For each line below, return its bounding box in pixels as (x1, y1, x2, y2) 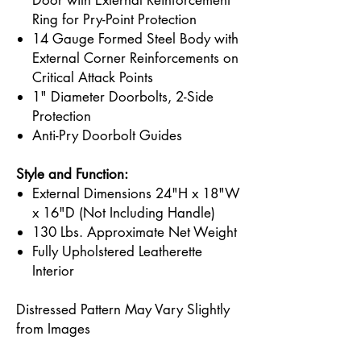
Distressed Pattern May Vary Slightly (16, 301, 230, 318)
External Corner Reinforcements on (32, 49, 239, 67)
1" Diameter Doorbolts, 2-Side (32, 88, 214, 106)
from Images (16, 320, 90, 338)
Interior (32, 262, 74, 280)
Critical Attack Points (32, 68, 153, 86)
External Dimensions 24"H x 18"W (32, 185, 240, 202)
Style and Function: (16, 165, 128, 183)
